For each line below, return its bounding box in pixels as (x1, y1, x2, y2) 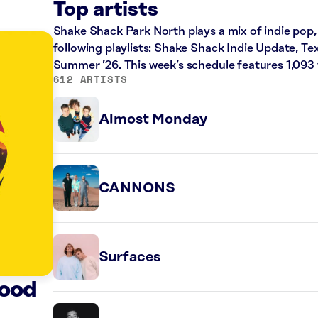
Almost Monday (98, 111, 207, 127)
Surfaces (98, 249, 161, 265)
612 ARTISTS (53, 72, 128, 87)
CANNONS (98, 180, 175, 196)
